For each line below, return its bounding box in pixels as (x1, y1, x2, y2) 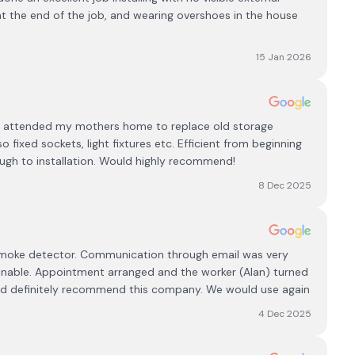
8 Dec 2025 (258, 179, 312, 192)
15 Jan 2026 (256, 51, 312, 63)
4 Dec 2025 (258, 307, 312, 320)
